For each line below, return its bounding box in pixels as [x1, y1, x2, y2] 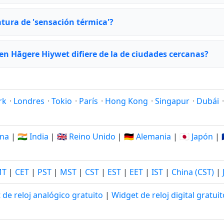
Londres [13, 95, 44, 106]
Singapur [155, 95, 189, 106]
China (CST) [171, 166, 214, 177]
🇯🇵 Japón [179, 131, 213, 142]
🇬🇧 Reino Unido [57, 131, 115, 142]
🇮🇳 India [17, 131, 48, 142]
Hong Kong [105, 95, 148, 106]
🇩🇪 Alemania [124, 131, 171, 142]
